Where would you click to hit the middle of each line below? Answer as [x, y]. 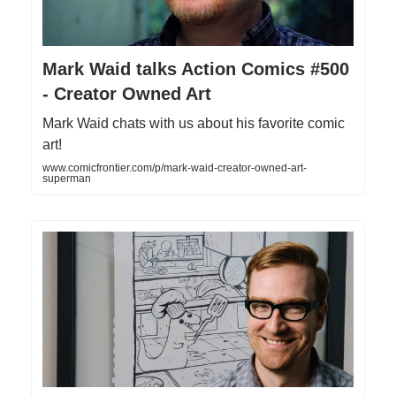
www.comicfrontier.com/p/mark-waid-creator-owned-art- [175, 168]
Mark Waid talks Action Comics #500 [196, 69]
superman [67, 178]
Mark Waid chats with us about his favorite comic [194, 123]
